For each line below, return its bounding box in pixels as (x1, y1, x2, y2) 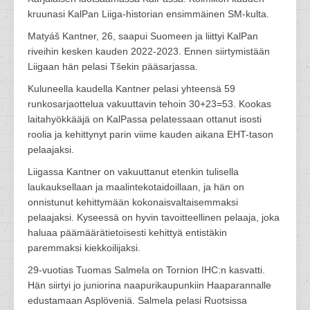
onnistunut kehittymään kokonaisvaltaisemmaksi (28, 197, 238, 208)
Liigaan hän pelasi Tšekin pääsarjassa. (28, 61, 198, 72)
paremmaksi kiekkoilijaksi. (28, 242, 140, 253)
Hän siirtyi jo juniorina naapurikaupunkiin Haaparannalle (28, 280, 271, 291)
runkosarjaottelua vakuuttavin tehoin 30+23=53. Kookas (28, 98, 271, 109)
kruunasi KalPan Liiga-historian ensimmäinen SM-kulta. (28, 8, 269, 19)
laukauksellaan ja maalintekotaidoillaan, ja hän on (28, 181, 244, 192)
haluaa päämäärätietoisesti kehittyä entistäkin (28, 227, 227, 238)
